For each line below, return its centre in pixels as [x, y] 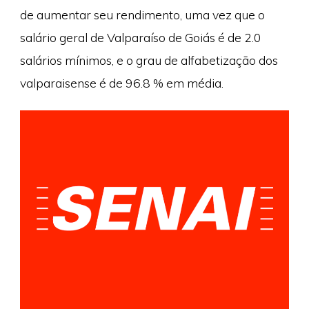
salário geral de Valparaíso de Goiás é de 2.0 [140, 38]
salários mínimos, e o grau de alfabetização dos [149, 60]
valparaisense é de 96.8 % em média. [121, 83]
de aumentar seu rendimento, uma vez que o [142, 15]
